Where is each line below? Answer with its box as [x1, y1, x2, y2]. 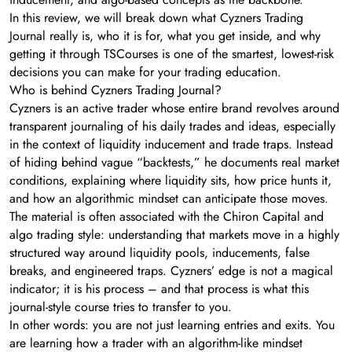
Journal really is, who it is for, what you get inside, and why [9, 26, 321, 45]
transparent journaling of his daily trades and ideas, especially [9, 116, 335, 135]
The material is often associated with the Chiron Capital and [9, 207, 324, 225]
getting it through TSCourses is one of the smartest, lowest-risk [9, 44, 334, 63]
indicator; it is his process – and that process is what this [9, 279, 309, 298]
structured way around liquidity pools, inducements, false [9, 243, 310, 262]
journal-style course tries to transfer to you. [9, 297, 232, 316]
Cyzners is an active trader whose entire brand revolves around [9, 98, 339, 117]
